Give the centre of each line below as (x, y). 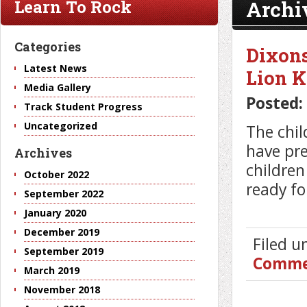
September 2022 (64, 194)
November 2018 (62, 290)
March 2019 (52, 271)
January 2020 (55, 213)
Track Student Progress (83, 107)
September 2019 (64, 251)
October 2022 (57, 175)
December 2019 (62, 232)
